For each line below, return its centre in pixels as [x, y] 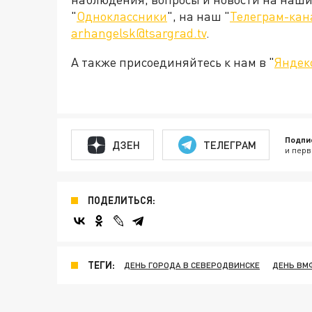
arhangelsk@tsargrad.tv [139, 33]
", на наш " [198, 16]
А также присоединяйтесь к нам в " [173, 62]
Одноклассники [122, 16]
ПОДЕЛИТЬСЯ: [122, 200]
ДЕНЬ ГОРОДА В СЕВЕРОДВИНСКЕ [192, 265]
